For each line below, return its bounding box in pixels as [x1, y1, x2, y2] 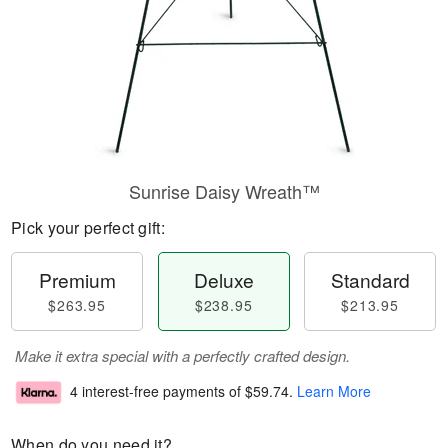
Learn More [297, 381, 371, 402]
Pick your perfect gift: [11, 216, 165, 239]
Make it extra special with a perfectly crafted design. [15, 345, 350, 366]
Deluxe [193, 266, 254, 293]
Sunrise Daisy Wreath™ [128, 178, 320, 204]
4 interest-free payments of [70, 381, 245, 402]
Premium [38, 266, 116, 293]
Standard [330, 266, 410, 293]
